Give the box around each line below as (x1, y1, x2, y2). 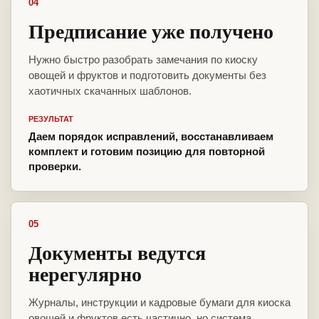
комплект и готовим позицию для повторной (28, 145, 265, 158)
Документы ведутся (28, 238, 206, 268)
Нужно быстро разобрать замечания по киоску (28, 53, 258, 66)
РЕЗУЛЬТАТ (28, 115, 73, 124)
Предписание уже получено (28, 16, 273, 46)
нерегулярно (28, 259, 142, 289)
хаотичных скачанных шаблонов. (28, 85, 192, 98)
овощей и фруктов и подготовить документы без (28, 69, 266, 82)
